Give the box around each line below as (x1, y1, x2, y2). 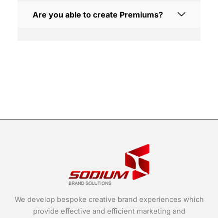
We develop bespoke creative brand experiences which (14, 195, 204, 204)
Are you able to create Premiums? (32, 10, 163, 20)
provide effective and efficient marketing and (33, 206, 185, 216)
